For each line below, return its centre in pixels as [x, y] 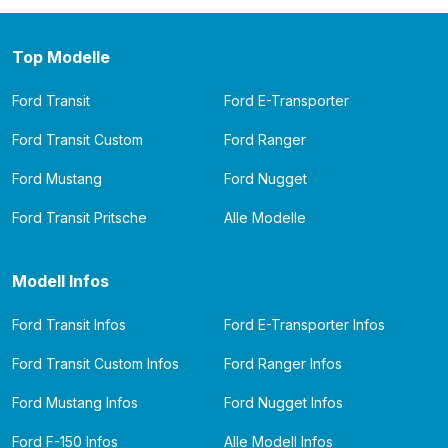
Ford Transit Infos [69, 324]
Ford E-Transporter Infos [304, 324]
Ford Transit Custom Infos [95, 363]
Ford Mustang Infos [75, 402]
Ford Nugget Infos [283, 402]
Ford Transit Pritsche [79, 217]
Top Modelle [61, 57]
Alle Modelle [265, 217]
